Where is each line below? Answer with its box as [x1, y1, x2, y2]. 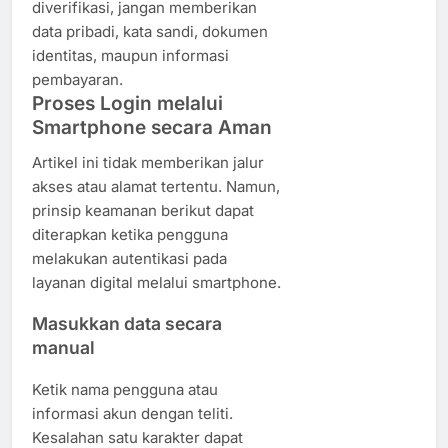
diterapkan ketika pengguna [32, 224, 228, 244]
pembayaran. [32, 69, 123, 89]
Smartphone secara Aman [32, 115, 272, 139]
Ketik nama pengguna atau [32, 379, 218, 399]
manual [32, 337, 95, 359]
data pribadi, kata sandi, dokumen [32, 21, 268, 41]
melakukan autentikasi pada [32, 248, 227, 268]
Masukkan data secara [32, 313, 222, 335]
